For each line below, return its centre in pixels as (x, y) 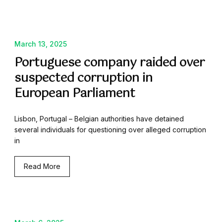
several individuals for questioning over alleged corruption (110, 130)
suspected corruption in (83, 79)
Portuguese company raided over (110, 63)
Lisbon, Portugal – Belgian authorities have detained (99, 119)
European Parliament (75, 94)
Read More (42, 166)
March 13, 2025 (41, 44)
